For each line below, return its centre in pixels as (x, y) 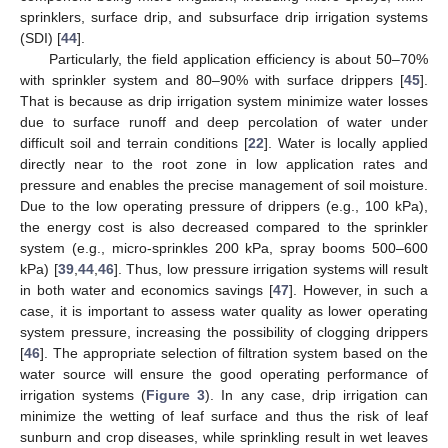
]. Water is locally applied (346, 143)
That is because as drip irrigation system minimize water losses (224, 101)
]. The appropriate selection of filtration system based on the (234, 353)
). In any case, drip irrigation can (317, 395)
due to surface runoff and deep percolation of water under (224, 122)
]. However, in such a (358, 290)
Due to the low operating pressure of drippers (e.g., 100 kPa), (224, 206)
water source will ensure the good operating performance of (224, 374)
